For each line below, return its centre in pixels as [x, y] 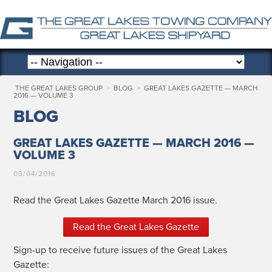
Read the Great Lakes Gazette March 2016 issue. [115, 201]
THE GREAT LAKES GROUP [59, 88]
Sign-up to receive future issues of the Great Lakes [120, 250]
